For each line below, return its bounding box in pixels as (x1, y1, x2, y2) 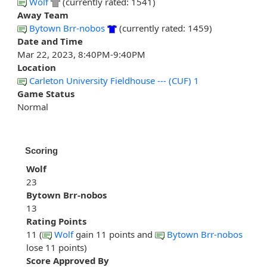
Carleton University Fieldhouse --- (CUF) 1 (29, 74, 199, 87)
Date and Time (17, 35, 83, 48)
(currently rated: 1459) (117, 22, 212, 35)
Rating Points (26, 215, 86, 228)
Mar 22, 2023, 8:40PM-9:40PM (17, 48, 145, 61)
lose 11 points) (26, 241, 87, 254)
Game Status (17, 88, 74, 100)
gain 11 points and (73, 228, 155, 241)
